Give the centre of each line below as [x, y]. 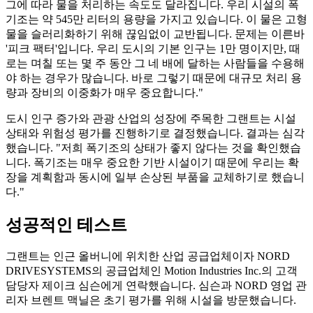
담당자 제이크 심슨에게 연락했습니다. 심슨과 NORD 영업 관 [156, 286]
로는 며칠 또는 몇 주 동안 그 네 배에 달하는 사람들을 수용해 [155, 63]
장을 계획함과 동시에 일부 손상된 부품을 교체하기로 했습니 [155, 177]
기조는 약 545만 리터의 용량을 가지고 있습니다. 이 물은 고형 [156, 19]
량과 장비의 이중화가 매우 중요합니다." [104, 92]
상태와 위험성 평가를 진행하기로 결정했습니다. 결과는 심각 [155, 133]
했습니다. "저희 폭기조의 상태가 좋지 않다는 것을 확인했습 [153, 147]
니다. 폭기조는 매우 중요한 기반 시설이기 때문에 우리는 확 [152, 162]
